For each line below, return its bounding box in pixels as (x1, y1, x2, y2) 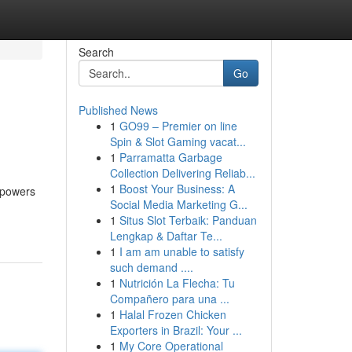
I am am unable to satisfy (119, 244, 244, 259)
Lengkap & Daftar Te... (109, 228, 222, 244)
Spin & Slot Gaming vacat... (109, 134, 246, 149)
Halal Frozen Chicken (119, 306, 226, 322)
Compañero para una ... (109, 291, 229, 306)
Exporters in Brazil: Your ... (109, 322, 242, 338)
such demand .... (109, 259, 193, 275)
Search (78, 44, 114, 60)
